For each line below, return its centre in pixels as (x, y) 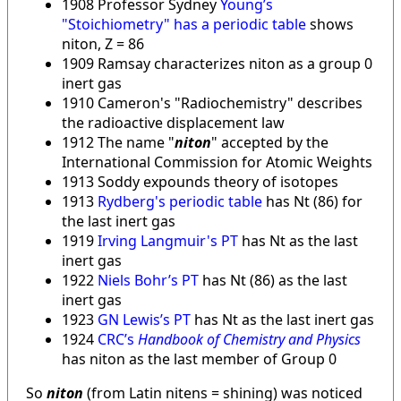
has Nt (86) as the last (273, 280)
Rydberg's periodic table (180, 201)
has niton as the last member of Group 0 (199, 358)
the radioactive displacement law (173, 122)
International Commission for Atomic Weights (217, 162)
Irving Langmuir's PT (170, 240)
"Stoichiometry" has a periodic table (184, 24)
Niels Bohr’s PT (148, 280)
